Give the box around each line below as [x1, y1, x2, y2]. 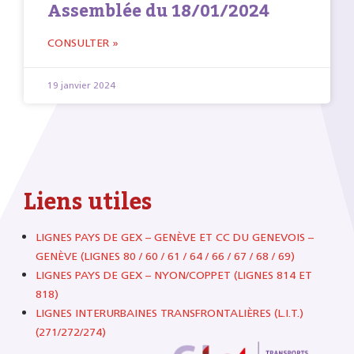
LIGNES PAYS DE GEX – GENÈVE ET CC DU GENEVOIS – [36, 231, 314, 245]
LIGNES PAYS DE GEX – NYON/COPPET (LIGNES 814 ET [36, 269, 312, 283]
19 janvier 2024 [47, 80, 115, 92]
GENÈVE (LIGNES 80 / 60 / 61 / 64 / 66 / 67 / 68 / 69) [36, 250, 295, 264]
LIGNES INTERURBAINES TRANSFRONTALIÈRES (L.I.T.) [36, 307, 303, 321]
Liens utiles [24, 189, 152, 216]
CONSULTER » [47, 36, 119, 51]
